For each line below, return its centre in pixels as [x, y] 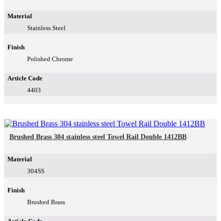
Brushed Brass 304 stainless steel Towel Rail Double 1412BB [98, 137]
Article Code [25, 78]
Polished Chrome [50, 59]
